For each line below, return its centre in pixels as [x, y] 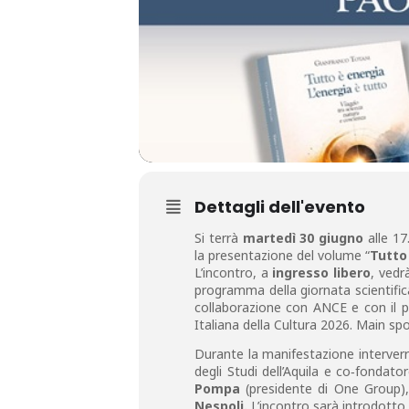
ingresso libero [320, 273]
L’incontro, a [231, 273]
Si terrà [219, 238]
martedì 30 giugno [303, 238]
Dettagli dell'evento [280, 207]
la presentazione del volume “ [283, 255]
